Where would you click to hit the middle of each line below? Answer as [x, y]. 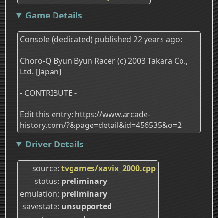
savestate [40, 206]
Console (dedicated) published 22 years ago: [101, 39]
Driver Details [54, 144]
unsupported [87, 206]
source [45, 168]
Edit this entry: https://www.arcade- [85, 114]
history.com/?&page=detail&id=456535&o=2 [101, 125]
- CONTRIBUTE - [48, 93]
